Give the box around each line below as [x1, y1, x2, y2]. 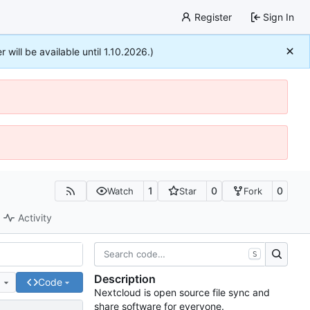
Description [94, 272, 156, 286]
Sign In [263, 10, 294, 23]
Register [194, 10, 232, 23]
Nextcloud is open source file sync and [94, 286, 270, 299]
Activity [18, 212, 53, 224]
